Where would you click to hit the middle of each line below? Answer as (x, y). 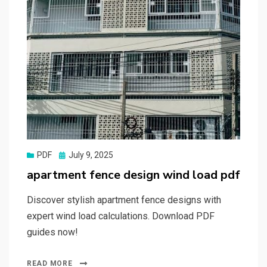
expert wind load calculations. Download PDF (121, 216)
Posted (72, 154)
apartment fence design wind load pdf (133, 175)
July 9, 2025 (91, 155)
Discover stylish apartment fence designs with (124, 200)
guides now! (52, 232)
